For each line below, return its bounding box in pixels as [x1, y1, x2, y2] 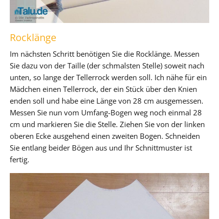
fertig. [10, 154, 29, 164]
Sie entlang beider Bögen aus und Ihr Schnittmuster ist [10, 142, 192, 153]
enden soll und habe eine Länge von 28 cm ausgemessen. [10, 95, 203, 106]
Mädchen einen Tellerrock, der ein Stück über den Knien [10, 84, 197, 94]
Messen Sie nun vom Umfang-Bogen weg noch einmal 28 [10, 107, 202, 117]
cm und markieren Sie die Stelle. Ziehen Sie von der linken [10, 119, 205, 129]
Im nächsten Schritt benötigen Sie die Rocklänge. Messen [10, 48, 199, 59]
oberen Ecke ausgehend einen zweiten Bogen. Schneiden [10, 131, 200, 141]
